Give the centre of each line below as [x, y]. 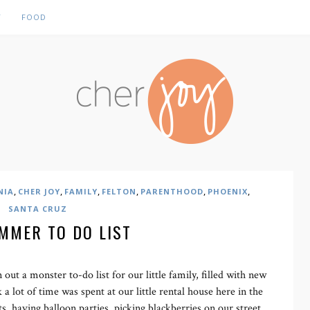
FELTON [119, 191]
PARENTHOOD [172, 191]
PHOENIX [227, 191]
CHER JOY [39, 191]
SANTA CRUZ [37, 209]
